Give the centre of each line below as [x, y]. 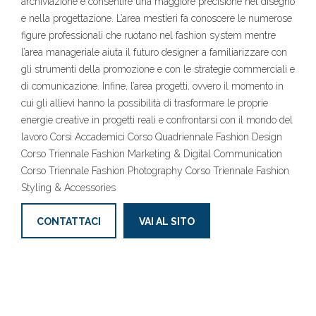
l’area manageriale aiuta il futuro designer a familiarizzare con [154, 52]
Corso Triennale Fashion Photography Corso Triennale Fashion [155, 171]
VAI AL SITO [167, 221]
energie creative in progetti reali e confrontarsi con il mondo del [157, 120]
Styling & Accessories [68, 188]
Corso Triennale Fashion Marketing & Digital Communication [152, 154]
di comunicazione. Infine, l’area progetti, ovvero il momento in [152, 86]
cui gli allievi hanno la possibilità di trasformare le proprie [145, 103]
